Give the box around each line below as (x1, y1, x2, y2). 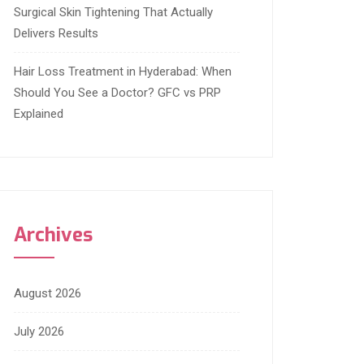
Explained (14, 106, 63, 122)
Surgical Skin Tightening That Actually (14, 5, 213, 20)
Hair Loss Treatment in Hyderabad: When (14, 64, 232, 80)
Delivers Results (14, 26, 98, 41)
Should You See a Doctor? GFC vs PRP (14, 85, 221, 101)
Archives (14, 222, 93, 249)
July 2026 (14, 324, 64, 340)
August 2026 (14, 286, 81, 301)
